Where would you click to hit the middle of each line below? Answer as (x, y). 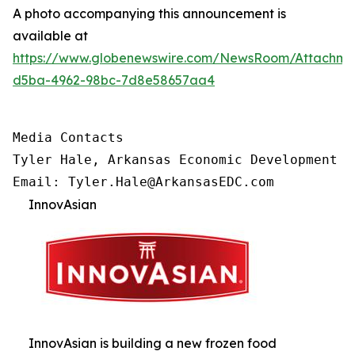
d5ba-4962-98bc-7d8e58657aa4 (114, 80)
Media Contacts (68, 137)
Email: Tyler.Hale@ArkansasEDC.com (143, 182)
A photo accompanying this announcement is (149, 13)
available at (50, 36)
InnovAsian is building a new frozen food (153, 343)
